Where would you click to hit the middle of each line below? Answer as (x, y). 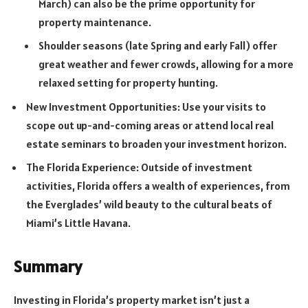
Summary (48, 266)
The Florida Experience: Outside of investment (139, 167)
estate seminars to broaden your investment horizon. (156, 143)
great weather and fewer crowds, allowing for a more (166, 64)
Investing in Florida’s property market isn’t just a (132, 299)
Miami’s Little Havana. (78, 222)
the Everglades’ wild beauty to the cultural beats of (149, 204)
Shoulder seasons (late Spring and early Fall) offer (158, 45)
